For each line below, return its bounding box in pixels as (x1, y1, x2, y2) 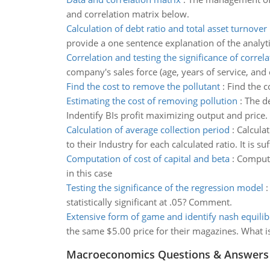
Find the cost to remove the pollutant (66, 80, 220, 92)
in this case (66, 167, 112, 179)
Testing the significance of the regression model (66, 181, 263, 193)
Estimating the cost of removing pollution (66, 95, 237, 107)
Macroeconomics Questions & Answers (66, 247, 269, 262)
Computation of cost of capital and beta (66, 152, 230, 165)
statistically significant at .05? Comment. (66, 196, 232, 208)
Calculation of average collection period (66, 124, 230, 136)
